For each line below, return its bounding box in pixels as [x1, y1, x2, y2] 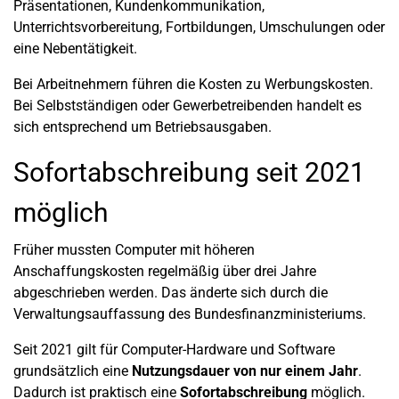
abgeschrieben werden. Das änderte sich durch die [13, 284, 328, 301]
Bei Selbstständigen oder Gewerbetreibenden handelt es [13, 97, 362, 114]
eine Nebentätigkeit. [13, 40, 137, 57]
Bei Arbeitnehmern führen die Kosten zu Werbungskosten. [13, 76, 373, 93]
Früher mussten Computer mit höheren [13, 241, 255, 258]
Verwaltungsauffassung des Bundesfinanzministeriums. [13, 305, 366, 322]
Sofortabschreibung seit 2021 [13, 157, 365, 188]
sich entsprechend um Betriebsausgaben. [13, 118, 272, 135]
